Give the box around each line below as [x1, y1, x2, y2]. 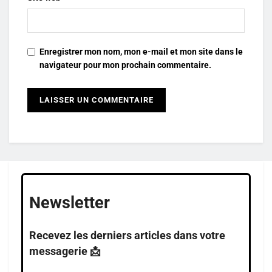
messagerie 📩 [29, 245, 101, 258]
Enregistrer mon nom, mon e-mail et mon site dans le [39, 47, 243, 57]
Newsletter [29, 193, 110, 213]
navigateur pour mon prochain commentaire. [39, 60, 211, 70]
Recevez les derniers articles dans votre [29, 229, 225, 242]
